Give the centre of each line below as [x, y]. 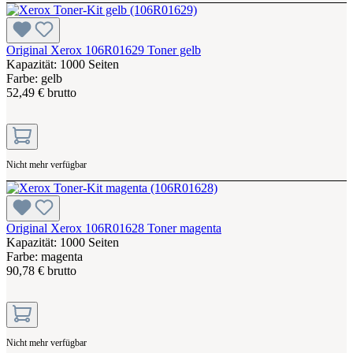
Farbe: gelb [34, 78]
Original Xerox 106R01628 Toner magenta [114, 228]
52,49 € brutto [41, 92]
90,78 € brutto [41, 270]
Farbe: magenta [45, 256]
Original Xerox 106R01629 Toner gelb [104, 50]
